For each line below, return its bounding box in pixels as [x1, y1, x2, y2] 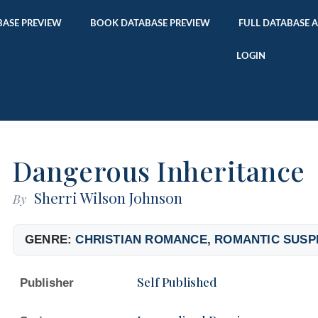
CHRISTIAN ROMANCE [75, 232, 207, 246]
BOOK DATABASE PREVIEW [90, 19, 211, 28]
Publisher [20, 275, 74, 290]
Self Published [137, 273, 217, 290]
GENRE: [25, 232, 76, 246]
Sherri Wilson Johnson [34, 187, 183, 207]
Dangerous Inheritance [13, 152, 305, 189]
